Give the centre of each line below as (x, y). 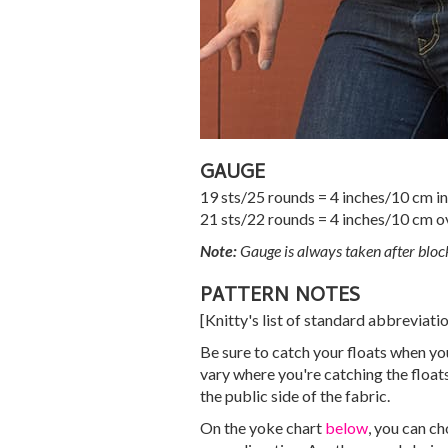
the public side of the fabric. (294, 395)
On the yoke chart (262, 427)
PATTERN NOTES (279, 297)
